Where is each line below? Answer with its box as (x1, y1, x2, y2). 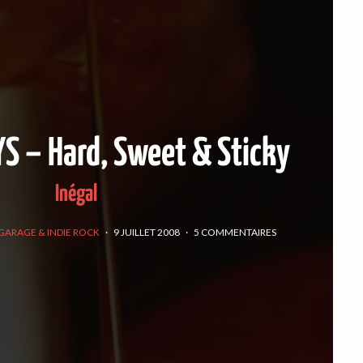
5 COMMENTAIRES (193, 225, 276, 238)
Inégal (54, 183, 97, 207)
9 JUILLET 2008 (113, 225, 180, 238)
